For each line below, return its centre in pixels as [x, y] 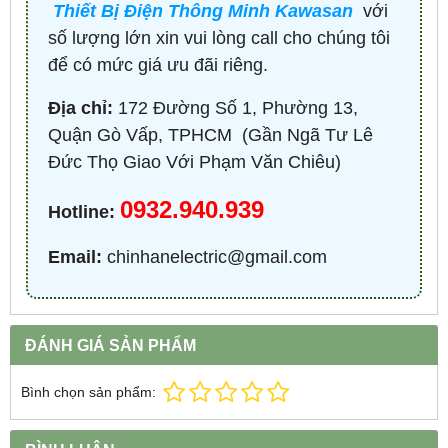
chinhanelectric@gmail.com [214, 256]
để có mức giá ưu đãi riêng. [158, 64]
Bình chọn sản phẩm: [88, 391]
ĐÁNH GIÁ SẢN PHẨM [110, 344]
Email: [75, 256]
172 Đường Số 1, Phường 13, [235, 107]
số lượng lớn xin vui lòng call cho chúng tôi [219, 37]
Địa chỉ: [80, 107]
